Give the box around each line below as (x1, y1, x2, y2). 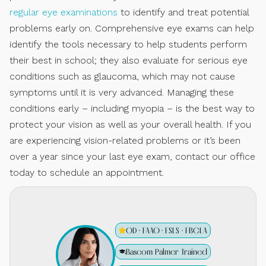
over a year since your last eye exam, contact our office (9, 150, 255, 162)
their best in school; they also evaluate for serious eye (9, 54, 248, 66)
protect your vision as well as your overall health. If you (9, 118, 251, 130)
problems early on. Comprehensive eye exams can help (9, 22, 254, 34)
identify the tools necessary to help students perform (9, 38, 247, 50)
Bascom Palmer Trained (125, 246, 207, 257)
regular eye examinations (9, 6, 118, 18)
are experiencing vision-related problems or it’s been (9, 134, 240, 146)
